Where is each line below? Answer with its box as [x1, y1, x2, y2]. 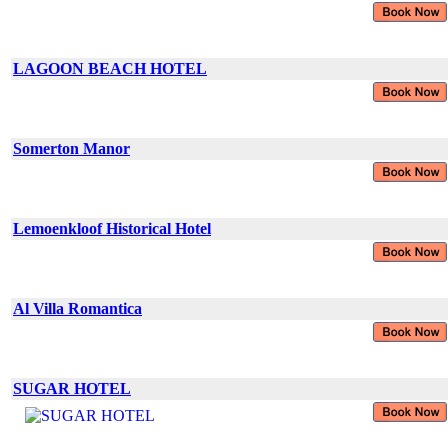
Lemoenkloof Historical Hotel [13, 219, 211, 237]
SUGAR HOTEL [13, 379, 131, 397]
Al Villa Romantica [13, 299, 142, 317]
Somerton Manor [13, 139, 130, 157]
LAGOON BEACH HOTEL [13, 59, 207, 77]
